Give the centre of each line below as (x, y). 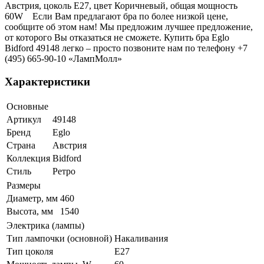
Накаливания (141, 238)
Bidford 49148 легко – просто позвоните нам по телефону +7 (126, 48)
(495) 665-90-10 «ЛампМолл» (63, 59)
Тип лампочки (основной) (59, 238)
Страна (21, 145)
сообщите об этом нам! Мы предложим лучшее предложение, (129, 27)
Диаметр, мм (32, 198)
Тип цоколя (30, 251)
